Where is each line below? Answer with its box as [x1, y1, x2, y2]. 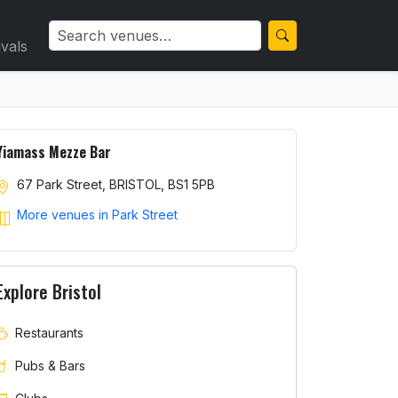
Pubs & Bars [15, 357, 85, 373]
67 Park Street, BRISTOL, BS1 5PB [17, 177, 215, 192]
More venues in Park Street [17, 207, 178, 223]
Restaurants [15, 324, 84, 340]
